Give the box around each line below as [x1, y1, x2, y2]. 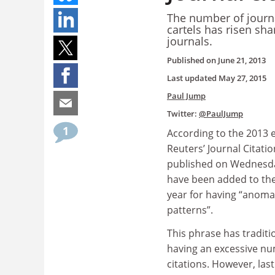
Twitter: [167, 108, 199, 119]
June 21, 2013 [218, 55, 266, 66]
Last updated [167, 72, 219, 83]
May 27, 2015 [219, 72, 266, 83]
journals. [167, 33, 212, 48]
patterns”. [167, 203, 213, 217]
